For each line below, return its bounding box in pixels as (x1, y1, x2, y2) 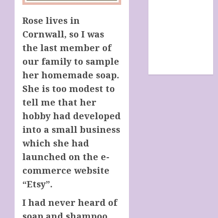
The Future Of (153, 51, 206, 61)
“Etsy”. (22, 178, 53, 190)
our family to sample (22, 55, 119, 67)
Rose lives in (22, 14, 80, 26)
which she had (22, 137, 89, 149)
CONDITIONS (153, 38, 203, 49)
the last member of (22, 41, 111, 54)
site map (153, 14, 185, 25)
